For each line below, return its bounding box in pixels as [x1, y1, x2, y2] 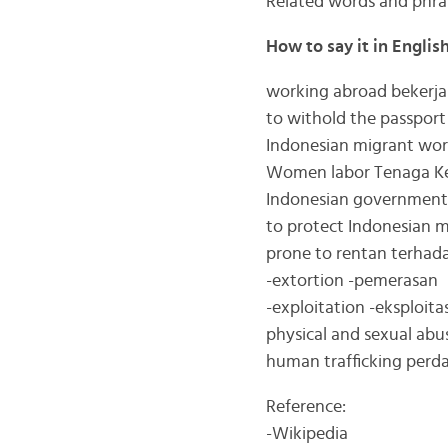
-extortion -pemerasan [265, 272, 438, 290]
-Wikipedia [265, 425, 348, 443]
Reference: [265, 398, 346, 416]
